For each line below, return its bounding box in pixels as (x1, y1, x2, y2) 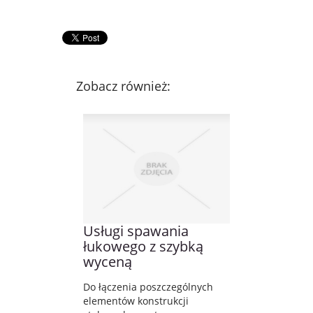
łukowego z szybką (83, 236, 203, 256)
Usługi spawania (83, 221, 189, 240)
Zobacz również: (76, 77, 170, 94)
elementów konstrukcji (83, 293, 189, 307)
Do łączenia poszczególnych (83, 279, 213, 293)
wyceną (83, 252, 132, 271)
